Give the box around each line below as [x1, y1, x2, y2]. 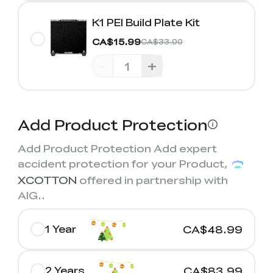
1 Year [45, 221, 77, 236]
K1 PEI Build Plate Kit [91, 14, 200, 29]
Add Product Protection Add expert [17, 141, 217, 156]
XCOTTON [17, 172, 77, 187]
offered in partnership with [79, 172, 228, 187]
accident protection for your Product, [17, 156, 228, 171]
